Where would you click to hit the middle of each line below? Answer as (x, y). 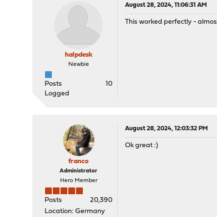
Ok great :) (142, 146)
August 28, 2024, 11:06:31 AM (166, 5)
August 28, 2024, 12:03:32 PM (167, 129)
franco (79, 162)
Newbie (78, 64)
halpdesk (78, 55)
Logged (57, 94)
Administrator (79, 171)
